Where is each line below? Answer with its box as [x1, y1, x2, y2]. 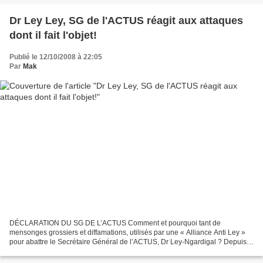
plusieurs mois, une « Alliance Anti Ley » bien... [9, 247, 160, 256]
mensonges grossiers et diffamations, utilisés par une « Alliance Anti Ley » [9, 228, 245, 237]
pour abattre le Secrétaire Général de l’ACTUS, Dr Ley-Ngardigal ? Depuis [9, 238, 247, 247]
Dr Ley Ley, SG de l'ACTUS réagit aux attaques [9, 14, 243, 26]
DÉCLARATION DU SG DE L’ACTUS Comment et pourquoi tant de [9, 219, 221, 228]
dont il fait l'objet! [9, 29, 97, 41]
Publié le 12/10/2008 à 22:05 [9, 52, 102, 61]
